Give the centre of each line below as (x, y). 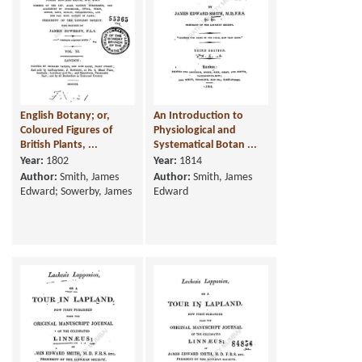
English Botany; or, (65, 116)
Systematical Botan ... (205, 145)
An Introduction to (198, 116)
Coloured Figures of (66, 131)
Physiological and (195, 131)
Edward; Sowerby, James (76, 192)
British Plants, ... (59, 145)
